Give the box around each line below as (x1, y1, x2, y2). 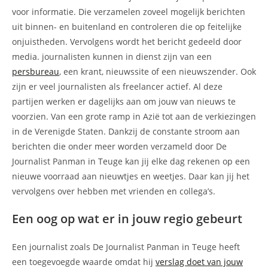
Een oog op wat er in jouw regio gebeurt (12, 210, 242, 227)
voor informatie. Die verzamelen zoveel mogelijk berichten (12, 5, 245, 17)
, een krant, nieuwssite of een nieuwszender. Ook (59, 65, 256, 77)
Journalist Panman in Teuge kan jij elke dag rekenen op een (12, 155, 250, 167)
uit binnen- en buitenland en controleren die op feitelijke (12, 20, 242, 32)
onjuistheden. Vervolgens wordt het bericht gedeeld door (12, 35, 242, 47)
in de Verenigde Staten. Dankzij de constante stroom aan (12, 125, 240, 137)
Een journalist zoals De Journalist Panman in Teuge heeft (12, 240, 240, 252)
